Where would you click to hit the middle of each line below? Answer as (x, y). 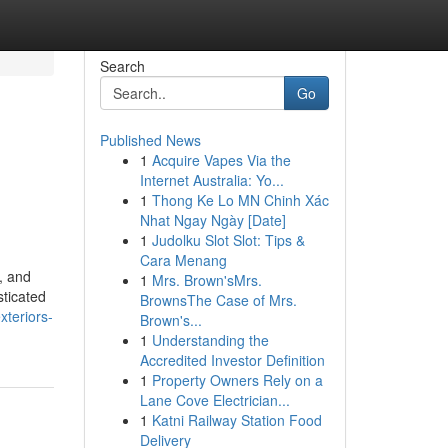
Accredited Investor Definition (232, 360)
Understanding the (210, 340)
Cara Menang (183, 260)
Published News (150, 140)
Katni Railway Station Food (236, 420)
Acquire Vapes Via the (221, 160)
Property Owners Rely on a (237, 380)
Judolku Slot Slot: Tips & (228, 240)
